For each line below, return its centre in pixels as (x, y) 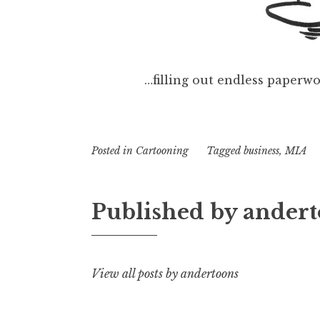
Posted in (114, 150)
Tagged (225, 150)
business (261, 150)
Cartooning (162, 150)
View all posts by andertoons (165, 273)
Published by (167, 212)
